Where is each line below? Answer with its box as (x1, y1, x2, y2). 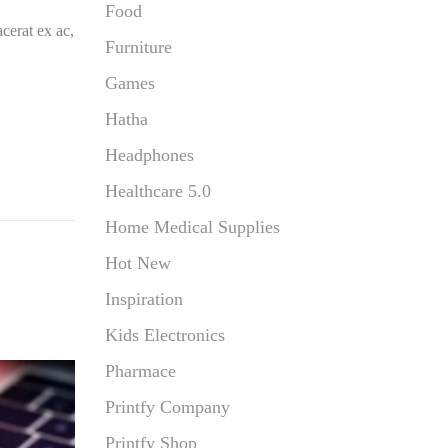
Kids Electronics (104, 325, 225, 345)
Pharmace (104, 361, 176, 381)
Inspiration (104, 289, 183, 309)
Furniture (104, 37, 172, 57)
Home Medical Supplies (104, 217, 280, 237)
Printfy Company (104, 397, 230, 417)
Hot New (104, 253, 171, 273)
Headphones (104, 145, 194, 165)
